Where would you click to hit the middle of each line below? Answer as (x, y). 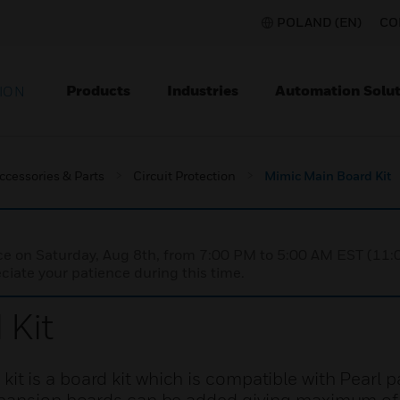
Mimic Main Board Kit (328, 175)
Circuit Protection (184, 175)
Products (98, 90)
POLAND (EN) (319, 22)
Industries (203, 90)
